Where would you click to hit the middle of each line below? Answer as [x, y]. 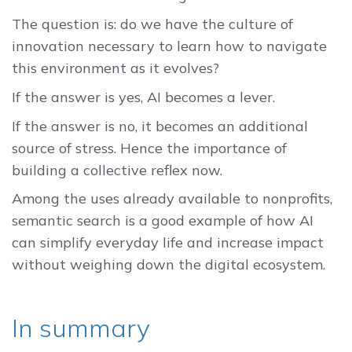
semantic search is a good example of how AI [163, 221]
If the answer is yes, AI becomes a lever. [143, 97]
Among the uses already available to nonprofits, [172, 199]
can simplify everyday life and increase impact [168, 243]
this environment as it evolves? [115, 68]
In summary [81, 328]
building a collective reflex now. [117, 170]
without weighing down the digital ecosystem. [169, 265]
